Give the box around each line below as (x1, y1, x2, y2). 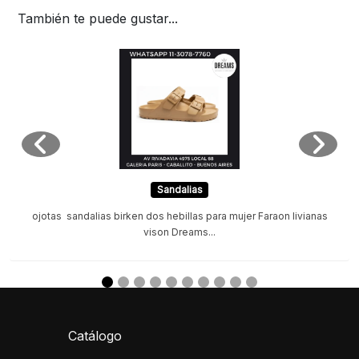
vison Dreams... (143, 226, 216, 239)
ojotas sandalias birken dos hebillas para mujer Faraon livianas (31, 210, 328, 223)
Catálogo (67, 328, 122, 345)
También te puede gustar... (18, 10, 178, 27)
